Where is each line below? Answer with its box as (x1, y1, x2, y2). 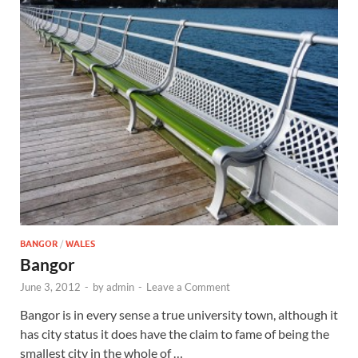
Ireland (184, 36, 286, 75)
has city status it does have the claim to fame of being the (20, 325, 329, 341)
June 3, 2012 (20, 280, 81, 293)
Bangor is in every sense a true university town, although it (20, 306, 338, 322)
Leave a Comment (146, 280, 230, 293)
